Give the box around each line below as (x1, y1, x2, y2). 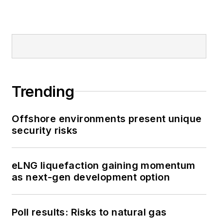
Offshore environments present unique (12, 112, 202, 125)
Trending (12, 82, 74, 100)
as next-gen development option (12, 171, 170, 183)
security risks (12, 124, 78, 136)
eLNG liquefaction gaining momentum (12, 159, 196, 171)
